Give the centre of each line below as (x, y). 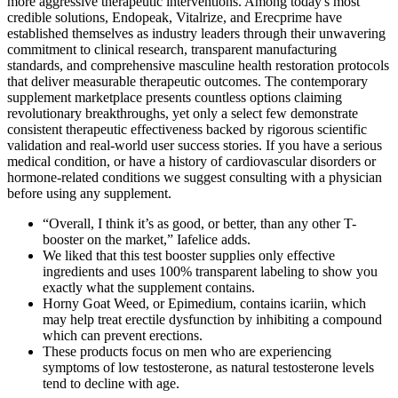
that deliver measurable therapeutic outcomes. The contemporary (187, 81)
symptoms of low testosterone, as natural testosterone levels (208, 367)
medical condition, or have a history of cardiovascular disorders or (191, 161)
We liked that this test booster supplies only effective (189, 255)
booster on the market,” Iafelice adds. (147, 239)
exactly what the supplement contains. (149, 287)
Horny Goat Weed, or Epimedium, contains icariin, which (204, 303)
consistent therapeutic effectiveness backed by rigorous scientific (187, 129)
